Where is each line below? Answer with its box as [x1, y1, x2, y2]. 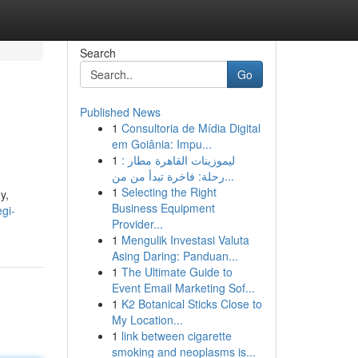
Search [79, 45, 116, 61]
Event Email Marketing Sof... [111, 280, 255, 296]
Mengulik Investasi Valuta [121, 232, 249, 248]
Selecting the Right [121, 184, 217, 200]
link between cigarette [121, 328, 232, 344]
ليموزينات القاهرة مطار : [121, 152, 235, 168]
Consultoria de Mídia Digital [121, 120, 261, 136]
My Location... [111, 312, 183, 328]
